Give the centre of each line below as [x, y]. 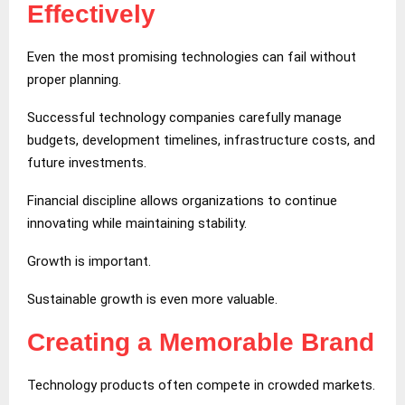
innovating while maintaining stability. [137, 223]
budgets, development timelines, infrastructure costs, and [201, 140]
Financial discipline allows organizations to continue [182, 200]
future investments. [87, 162]
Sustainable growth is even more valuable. [152, 299]
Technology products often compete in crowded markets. [201, 385]
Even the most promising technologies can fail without [192, 57]
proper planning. [74, 79]
